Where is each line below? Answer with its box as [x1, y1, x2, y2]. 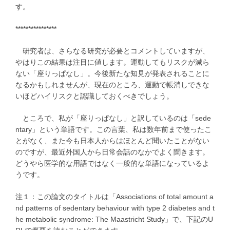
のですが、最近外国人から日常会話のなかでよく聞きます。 [15, 148, 209, 157]
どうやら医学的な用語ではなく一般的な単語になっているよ [15, 159, 209, 168]
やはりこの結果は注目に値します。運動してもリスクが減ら [15, 58, 209, 67]
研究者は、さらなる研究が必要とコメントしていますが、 [15, 47, 209, 55]
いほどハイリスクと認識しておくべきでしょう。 [15, 92, 174, 101]
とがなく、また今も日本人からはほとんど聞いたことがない [15, 137, 209, 145]
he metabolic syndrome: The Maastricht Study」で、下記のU [15, 215, 213, 224]
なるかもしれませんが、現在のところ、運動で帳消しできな [15, 81, 209, 89]
